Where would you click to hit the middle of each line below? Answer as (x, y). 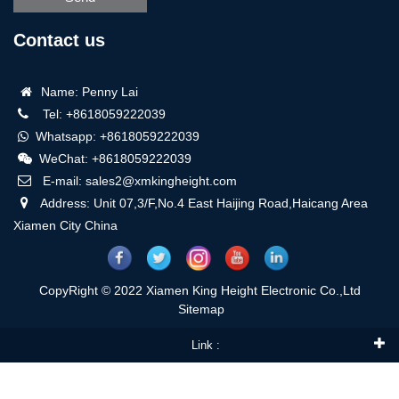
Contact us (59, 40)
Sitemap (201, 309)
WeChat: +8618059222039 (112, 159)
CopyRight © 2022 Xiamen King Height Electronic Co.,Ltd (199, 290)
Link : (205, 345)
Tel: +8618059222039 (101, 114)
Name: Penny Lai (86, 92)
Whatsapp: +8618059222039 (114, 136)
